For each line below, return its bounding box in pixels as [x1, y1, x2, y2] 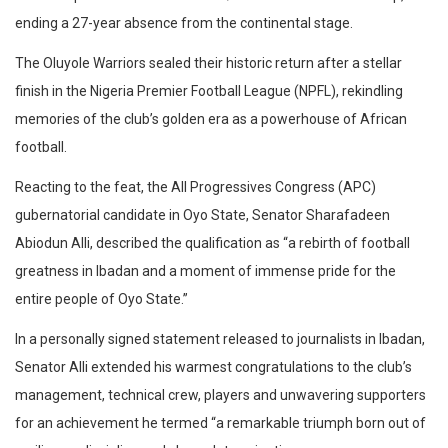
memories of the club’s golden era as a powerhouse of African [15, 111, 407, 128]
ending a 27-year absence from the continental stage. [15, 15, 353, 32]
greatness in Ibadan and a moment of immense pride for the [15, 263, 396, 280]
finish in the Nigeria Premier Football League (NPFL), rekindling [15, 83, 403, 100]
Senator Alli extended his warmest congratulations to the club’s [15, 359, 412, 376]
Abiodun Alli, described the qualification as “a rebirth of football [15, 235, 410, 252]
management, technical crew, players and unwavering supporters [15, 387, 426, 404]
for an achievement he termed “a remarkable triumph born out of [15, 415, 426, 432]
